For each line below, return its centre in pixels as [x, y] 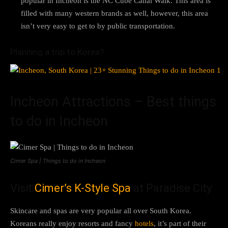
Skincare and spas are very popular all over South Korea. [101, 210]
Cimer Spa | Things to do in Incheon [58, 161]
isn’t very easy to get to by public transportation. [98, 26]
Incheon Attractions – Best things [113, 102]
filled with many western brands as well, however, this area [115, 13]
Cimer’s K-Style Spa [83, 188]
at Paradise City [171, 188]
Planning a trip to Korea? [57, 52]
